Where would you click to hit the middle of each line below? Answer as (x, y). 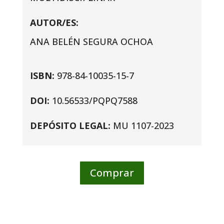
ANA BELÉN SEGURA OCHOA (91, 41)
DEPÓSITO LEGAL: (71, 125)
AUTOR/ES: (54, 22)
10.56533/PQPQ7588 (94, 100)
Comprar (112, 172)
